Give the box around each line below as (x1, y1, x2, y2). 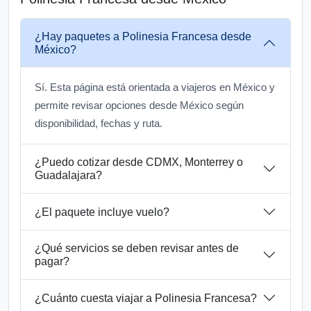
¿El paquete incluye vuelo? (35, 205, 169, 218)
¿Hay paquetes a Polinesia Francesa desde (35, 31, 251, 43)
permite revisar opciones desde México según (35, 99, 244, 112)
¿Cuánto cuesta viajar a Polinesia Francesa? (35, 292, 257, 304)
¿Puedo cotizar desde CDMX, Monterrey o (35, 156, 243, 169)
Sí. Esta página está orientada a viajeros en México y (35, 81, 275, 94)
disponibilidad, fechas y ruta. (35, 117, 162, 130)
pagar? (35, 255, 69, 268)
